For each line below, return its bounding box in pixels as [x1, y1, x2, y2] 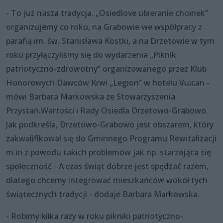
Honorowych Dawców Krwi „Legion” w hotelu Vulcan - [6, 77, 210, 88]
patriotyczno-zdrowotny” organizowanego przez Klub [6, 63, 207, 74]
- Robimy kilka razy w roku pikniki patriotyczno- [6, 210, 183, 222]
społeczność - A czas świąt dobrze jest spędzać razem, [6, 160, 209, 172]
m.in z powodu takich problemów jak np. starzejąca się [6, 146, 211, 158]
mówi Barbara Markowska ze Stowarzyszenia [6, 91, 175, 102]
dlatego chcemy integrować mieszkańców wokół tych [6, 174, 208, 186]
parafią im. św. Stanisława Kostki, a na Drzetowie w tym [6, 35, 215, 46]
